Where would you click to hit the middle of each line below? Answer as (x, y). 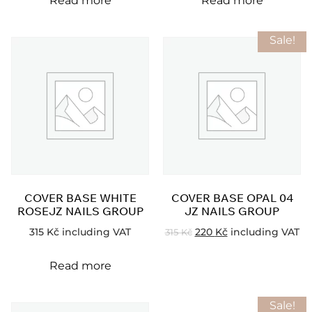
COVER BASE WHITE (80, 197)
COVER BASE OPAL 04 (232, 197)
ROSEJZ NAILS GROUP (80, 211)
